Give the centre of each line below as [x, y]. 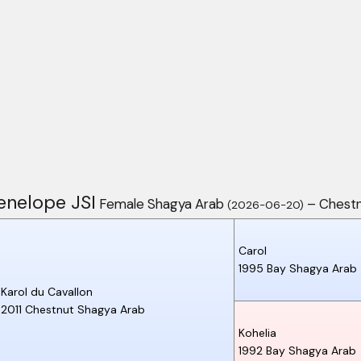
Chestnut [50, 309]
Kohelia [257, 332]
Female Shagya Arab [161, 203]
